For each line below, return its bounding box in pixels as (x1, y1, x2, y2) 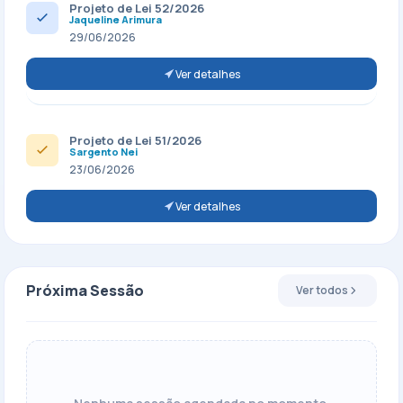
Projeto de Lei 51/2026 (69, 132, 201, 148)
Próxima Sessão (26, 281, 144, 300)
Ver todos (296, 282, 348, 298)
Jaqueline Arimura (69, 13, 162, 26)
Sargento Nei (69, 145, 138, 158)
